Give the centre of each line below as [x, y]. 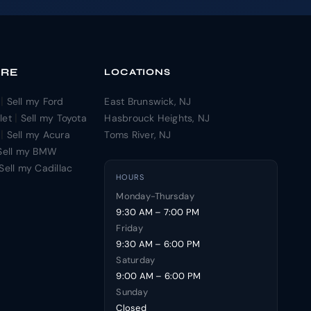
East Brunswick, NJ [148, 101]
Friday [129, 228]
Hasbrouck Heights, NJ [157, 118]
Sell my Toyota [53, 118]
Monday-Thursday [155, 196]
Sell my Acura [38, 134]
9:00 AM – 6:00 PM [159, 276]
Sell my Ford [35, 101]
